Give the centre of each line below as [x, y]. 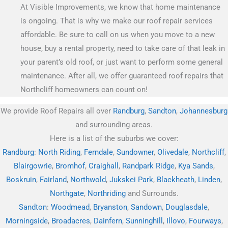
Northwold [88, 179]
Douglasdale [187, 207]
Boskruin [21, 179]
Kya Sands [195, 166]
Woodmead [70, 207]
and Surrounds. [152, 193]
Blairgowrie [33, 166]
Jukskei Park [131, 179]
